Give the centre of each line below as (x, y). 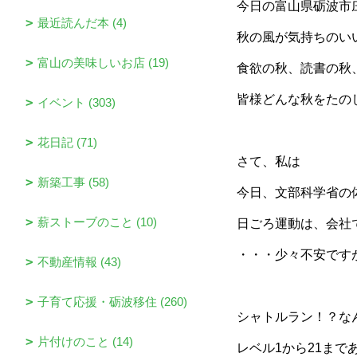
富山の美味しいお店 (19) (103, 63)
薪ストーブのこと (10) (97, 222)
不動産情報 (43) (79, 262)
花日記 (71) (67, 142)
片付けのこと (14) (85, 341)
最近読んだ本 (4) (82, 23)
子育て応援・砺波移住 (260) (112, 302)
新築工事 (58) (73, 182)
